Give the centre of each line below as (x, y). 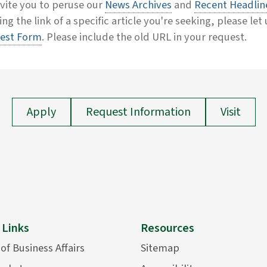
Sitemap (160, 248)
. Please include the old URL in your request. (144, 37)
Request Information (138, 112)
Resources (167, 228)
